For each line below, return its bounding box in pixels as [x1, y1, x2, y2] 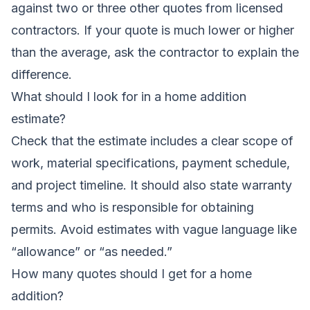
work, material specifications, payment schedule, [11, 155, 290, 170]
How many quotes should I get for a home [11, 266, 252, 281]
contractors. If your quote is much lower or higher [11, 22, 294, 37]
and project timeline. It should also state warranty [11, 177, 292, 192]
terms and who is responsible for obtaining [11, 199, 254, 215]
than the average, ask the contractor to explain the [11, 44, 299, 60]
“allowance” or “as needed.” [11, 244, 172, 259]
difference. [11, 66, 72, 82]
